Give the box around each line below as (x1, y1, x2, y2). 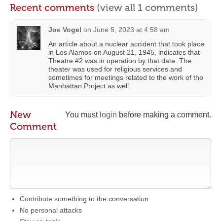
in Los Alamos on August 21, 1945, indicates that (48, 48, 200, 56)
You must (65, 110, 100, 119)
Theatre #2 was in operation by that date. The (48, 57, 191, 65)
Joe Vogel (48, 26, 81, 34)
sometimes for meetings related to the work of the (48, 74, 203, 81)
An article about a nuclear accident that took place (48, 40, 204, 48)
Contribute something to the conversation (20, 195, 148, 203)
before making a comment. (117, 110, 211, 119)
